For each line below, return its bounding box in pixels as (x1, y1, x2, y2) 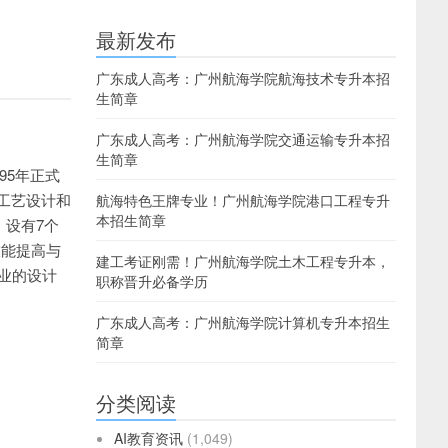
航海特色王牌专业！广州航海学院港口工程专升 (96, 190, 390, 210)
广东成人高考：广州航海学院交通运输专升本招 (96, 129, 390, 149)
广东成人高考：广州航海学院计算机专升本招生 (96, 312, 390, 332)
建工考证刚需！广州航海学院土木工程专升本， (96, 251, 390, 271)
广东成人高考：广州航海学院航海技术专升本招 (96, 68, 390, 88)
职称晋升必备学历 (96, 271, 208, 291)
